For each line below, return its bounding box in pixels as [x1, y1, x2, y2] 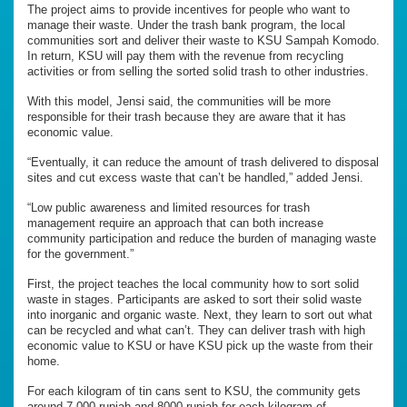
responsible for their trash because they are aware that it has [27, 109, 346, 124]
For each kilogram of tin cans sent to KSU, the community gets [27, 383, 361, 398]
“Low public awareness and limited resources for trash [27, 200, 310, 214]
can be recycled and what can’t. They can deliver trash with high [27, 323, 365, 337]
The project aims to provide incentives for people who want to [27, 2, 350, 16]
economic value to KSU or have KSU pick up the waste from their [27, 338, 372, 352]
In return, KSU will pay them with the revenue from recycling [27, 48, 343, 63]
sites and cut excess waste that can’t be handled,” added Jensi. [27, 170, 363, 184]
